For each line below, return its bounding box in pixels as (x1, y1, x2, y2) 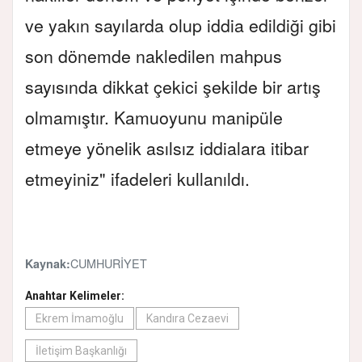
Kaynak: (25, 255, 70, 272)
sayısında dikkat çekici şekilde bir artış (25, 74, 321, 99)
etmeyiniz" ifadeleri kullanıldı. (25, 166, 250, 192)
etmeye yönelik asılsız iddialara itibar (25, 136, 309, 161)
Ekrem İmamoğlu (36, 312, 124, 326)
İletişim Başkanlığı (36, 344, 127, 358)
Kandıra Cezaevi (146, 312, 229, 326)
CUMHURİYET (70, 255, 147, 272)
